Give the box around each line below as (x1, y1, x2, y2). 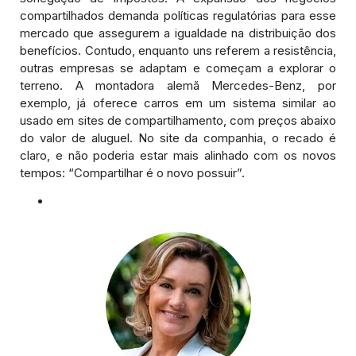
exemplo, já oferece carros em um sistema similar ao (20, 95, 336, 110)
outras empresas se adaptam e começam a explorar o (20, 60, 336, 75)
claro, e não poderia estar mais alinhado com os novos (20, 147, 336, 163)
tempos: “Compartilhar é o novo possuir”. (20, 164, 245, 180)
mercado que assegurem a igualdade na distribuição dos (20, 25, 336, 41)
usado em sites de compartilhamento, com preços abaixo (20, 112, 336, 128)
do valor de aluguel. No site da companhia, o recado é (20, 130, 336, 145)
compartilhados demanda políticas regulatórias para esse (20, 7, 336, 23)
